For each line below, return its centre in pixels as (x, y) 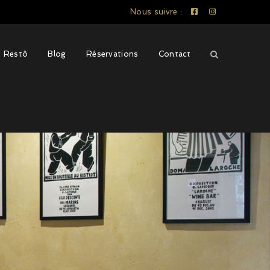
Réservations (112, 54)
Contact (174, 54)
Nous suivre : (156, 12)
